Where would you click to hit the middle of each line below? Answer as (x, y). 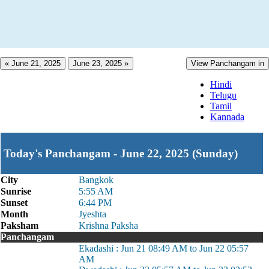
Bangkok (96, 180)
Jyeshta (92, 214)
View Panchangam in (228, 63)
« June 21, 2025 (33, 63)
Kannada (227, 117)
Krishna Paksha (108, 225)
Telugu (223, 95)
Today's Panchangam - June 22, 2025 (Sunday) (121, 153)
